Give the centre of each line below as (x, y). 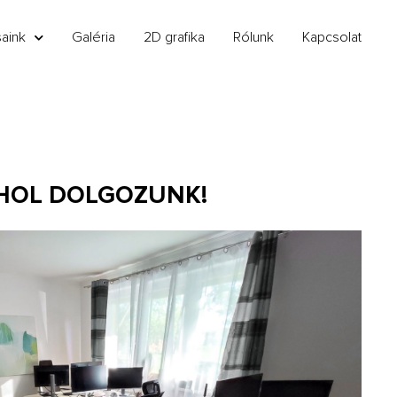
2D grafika (174, 37)
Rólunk (253, 37)
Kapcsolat (332, 37)
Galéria (93, 37)
